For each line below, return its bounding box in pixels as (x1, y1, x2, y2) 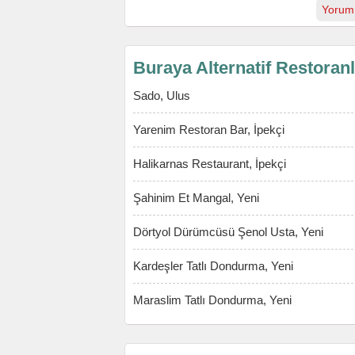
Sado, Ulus (133, 89, 190, 102)
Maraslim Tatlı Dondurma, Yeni (133, 293, 292, 307)
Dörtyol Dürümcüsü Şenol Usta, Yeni (133, 225, 323, 239)
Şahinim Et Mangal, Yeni (133, 191, 259, 204)
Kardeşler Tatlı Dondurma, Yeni (133, 259, 293, 273)
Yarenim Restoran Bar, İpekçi (133, 123, 284, 136)
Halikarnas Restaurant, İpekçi (133, 157, 286, 170)
